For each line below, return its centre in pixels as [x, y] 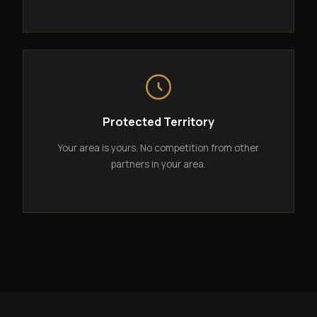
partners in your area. [158, 165]
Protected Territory [158, 122]
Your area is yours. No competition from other [158, 148]
